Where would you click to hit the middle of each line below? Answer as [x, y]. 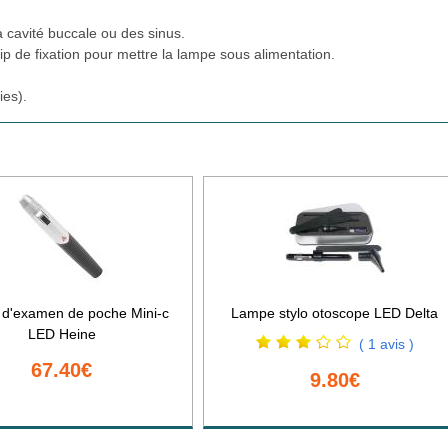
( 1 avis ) [386, 343]
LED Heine [61, 333]
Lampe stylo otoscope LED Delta [335, 312]
